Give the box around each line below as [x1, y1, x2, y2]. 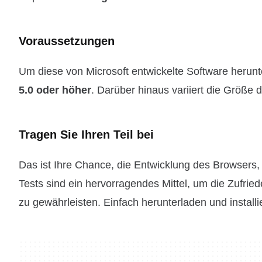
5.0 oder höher [19, 84, 91, 96]
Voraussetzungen [19, 35, 115, 47]
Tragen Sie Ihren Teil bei [19, 128, 154, 141]
